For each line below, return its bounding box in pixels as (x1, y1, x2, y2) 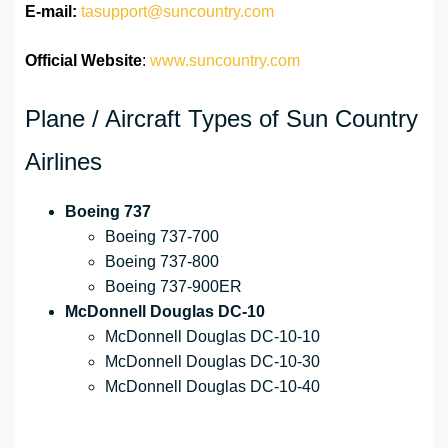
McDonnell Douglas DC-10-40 (105, 378, 320, 396)
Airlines (25, 148, 102, 176)
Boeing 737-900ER (105, 278, 242, 296)
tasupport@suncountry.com (81, 3, 274, 21)
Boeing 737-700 (105, 228, 219, 246)
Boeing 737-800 (105, 253, 219, 271)
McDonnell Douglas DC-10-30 (105, 353, 320, 371)
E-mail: (25, 3, 77, 21)
